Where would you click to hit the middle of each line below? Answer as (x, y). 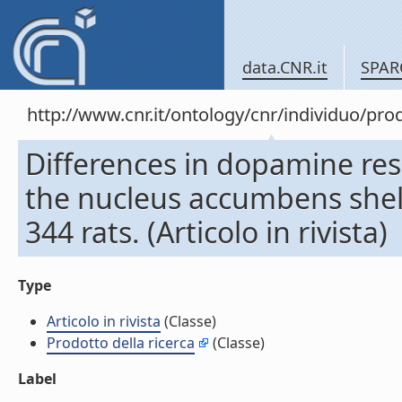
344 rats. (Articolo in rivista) (206, 232)
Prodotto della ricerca (121, 343)
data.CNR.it (285, 67)
